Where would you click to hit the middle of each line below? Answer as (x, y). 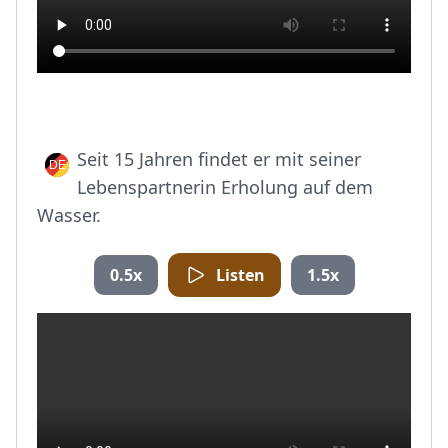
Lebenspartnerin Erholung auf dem (225, 187)
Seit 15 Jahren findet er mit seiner (219, 159)
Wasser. (69, 215)
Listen (240, 275)
